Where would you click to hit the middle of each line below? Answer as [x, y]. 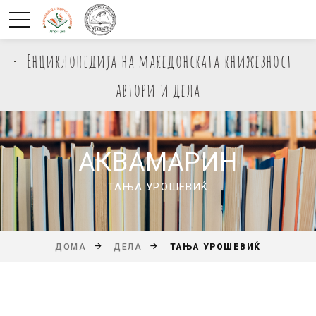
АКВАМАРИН [158, 162]
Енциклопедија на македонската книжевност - [164, 61]
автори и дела [158, 90]
